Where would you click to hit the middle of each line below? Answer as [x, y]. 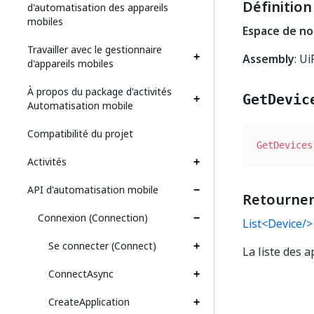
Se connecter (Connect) [102, 246]
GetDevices [285, 145]
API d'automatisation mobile [93, 190]
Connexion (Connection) [93, 218]
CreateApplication [89, 302]
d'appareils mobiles [70, 63]
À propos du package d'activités [100, 91]
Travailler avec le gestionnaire [95, 49]
